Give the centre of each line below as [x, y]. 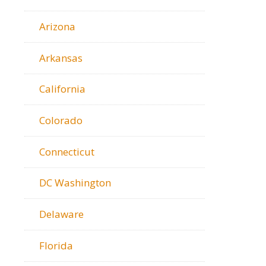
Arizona [58, 26]
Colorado [61, 120]
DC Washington [75, 183]
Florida [56, 245]
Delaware [62, 214]
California [63, 89]
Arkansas [61, 58]
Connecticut [67, 151]
